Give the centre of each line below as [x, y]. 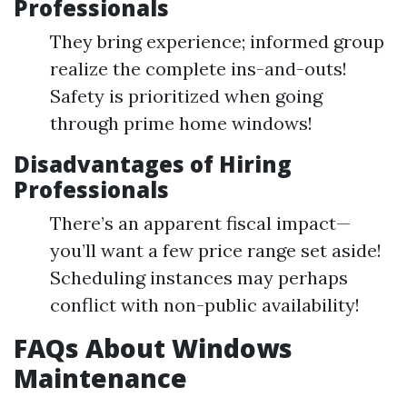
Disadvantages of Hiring [153, 164]
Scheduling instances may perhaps [199, 278]
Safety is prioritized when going [186, 96]
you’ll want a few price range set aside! [216, 250]
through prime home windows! [181, 123]
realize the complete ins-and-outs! [199, 69]
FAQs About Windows [153, 348]
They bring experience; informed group [217, 41]
